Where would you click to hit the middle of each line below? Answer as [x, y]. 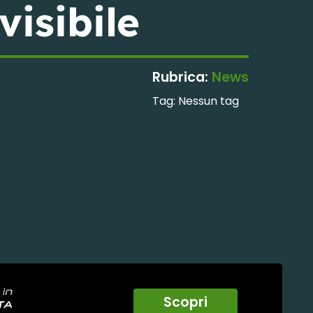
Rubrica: [180, 78]
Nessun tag [208, 101]
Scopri [185, 302]
